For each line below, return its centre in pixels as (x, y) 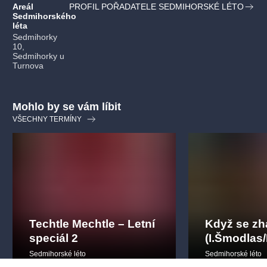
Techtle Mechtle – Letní (92, 223)
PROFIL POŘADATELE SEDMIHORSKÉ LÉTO (157, 7)
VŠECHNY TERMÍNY (47, 119)
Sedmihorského (44, 16)
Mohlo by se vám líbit (67, 107)
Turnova (28, 66)
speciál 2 (54, 238)
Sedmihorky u (38, 56)
